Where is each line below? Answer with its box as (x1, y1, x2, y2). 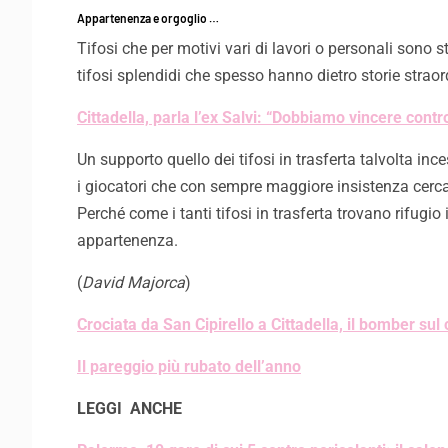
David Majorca (82, 273, 185, 293)
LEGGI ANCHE (77, 399, 182, 419)
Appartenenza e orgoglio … (77, 11, 219, 26)
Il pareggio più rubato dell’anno (77, 357, 301, 377)
